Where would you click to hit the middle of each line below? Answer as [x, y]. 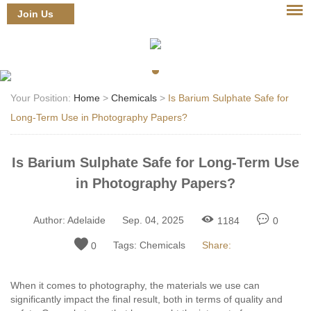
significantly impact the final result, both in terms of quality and [146, 299]
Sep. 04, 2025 [153, 220]
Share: [216, 245]
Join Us [35, 14]
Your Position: [42, 98]
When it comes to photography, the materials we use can [135, 285]
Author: [49, 220]
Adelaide [86, 220]
